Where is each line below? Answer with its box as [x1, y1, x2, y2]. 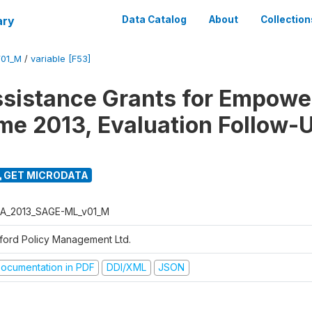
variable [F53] [31, 54, 91, 64]
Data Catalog [122, 14, 187, 25]
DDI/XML [106, 261, 146, 273]
